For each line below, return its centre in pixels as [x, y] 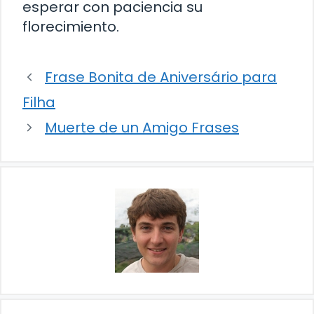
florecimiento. [71, 27]
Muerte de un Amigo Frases [142, 128]
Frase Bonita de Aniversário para [161, 77]
